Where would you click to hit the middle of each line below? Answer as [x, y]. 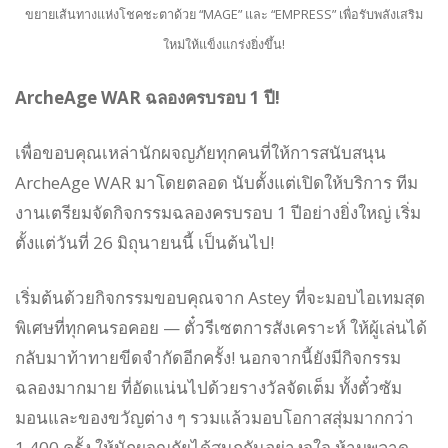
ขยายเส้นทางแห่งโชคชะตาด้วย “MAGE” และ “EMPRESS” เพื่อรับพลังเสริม [224, 13]
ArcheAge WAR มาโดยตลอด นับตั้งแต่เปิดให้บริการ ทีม [216, 182]
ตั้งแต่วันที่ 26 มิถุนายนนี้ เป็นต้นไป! [144, 242]
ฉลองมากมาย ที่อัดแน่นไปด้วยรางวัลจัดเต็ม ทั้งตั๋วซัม [208, 387]
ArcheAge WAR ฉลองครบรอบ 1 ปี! [147, 97]
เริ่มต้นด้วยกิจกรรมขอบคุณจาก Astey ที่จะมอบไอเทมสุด [220, 297]
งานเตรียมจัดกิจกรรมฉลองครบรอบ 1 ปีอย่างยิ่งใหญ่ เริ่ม [218, 212]
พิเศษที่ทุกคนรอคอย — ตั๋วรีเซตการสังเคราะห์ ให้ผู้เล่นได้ [221, 327]
